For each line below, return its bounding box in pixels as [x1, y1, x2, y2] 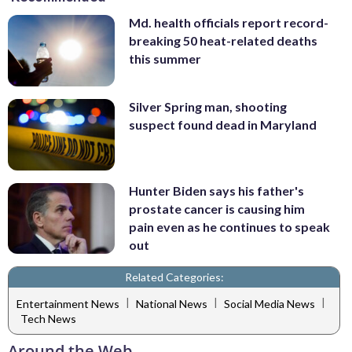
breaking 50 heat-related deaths [129, 33, 317, 49]
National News [136, 296, 207, 310]
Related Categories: [124, 270, 224, 284]
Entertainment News [16, 296, 119, 310]
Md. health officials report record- [129, 15, 328, 31]
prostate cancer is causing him [129, 200, 305, 216]
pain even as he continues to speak [129, 218, 330, 234]
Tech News [20, 312, 76, 326]
